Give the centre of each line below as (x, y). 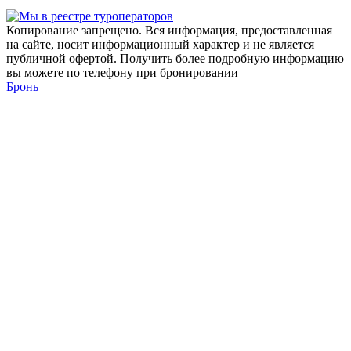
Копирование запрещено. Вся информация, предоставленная (169, 30)
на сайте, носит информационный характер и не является (160, 44)
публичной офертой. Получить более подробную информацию (175, 58)
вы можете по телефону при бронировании (122, 72)
